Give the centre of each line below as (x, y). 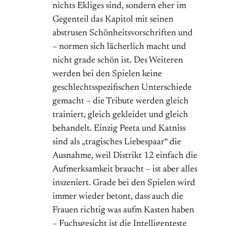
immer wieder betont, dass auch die (118, 197)
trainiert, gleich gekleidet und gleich (120, 115)
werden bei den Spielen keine (107, 74)
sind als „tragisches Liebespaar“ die (117, 143)
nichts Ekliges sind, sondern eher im (119, 6)
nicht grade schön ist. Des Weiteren (118, 61)
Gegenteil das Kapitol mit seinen (113, 20)
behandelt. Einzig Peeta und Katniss (119, 129)
